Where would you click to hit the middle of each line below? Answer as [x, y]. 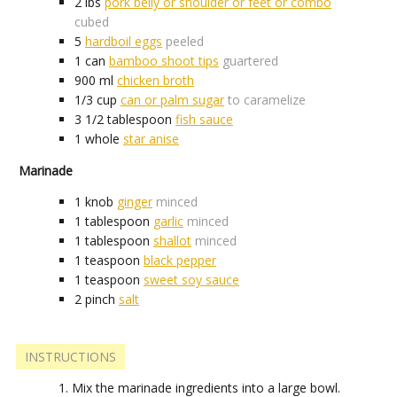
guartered [250, 61]
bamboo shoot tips [164, 61]
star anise [151, 139]
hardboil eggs [124, 42]
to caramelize [267, 100]
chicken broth [156, 81]
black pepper [180, 261]
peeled [185, 42]
